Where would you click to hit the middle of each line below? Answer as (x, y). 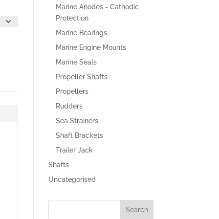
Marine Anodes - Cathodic (97, 7)
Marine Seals (76, 62)
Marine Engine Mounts (91, 47)
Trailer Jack (74, 150)
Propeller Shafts (81, 77)
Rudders (69, 106)
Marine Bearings (81, 33)
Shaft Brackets (79, 135)
